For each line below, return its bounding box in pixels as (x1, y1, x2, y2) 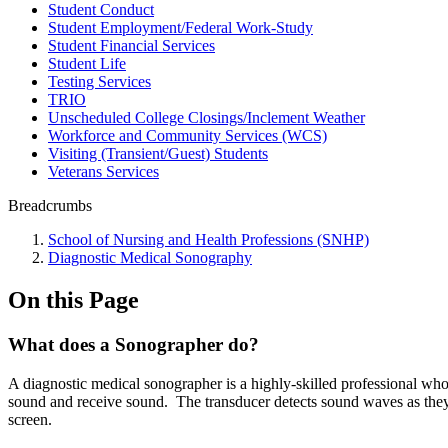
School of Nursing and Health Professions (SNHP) (48, 231, 369, 248)
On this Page (8, 286, 139, 313)
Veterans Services (48, 163, 159, 180)
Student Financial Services (48, 37, 215, 54)
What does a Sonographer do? (8, 333, 259, 355)
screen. (8, 410, 60, 428)
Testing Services (48, 73, 151, 90)
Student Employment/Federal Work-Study (48, 19, 313, 36)
